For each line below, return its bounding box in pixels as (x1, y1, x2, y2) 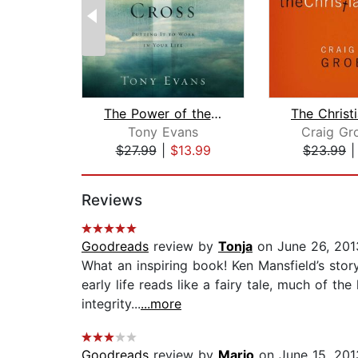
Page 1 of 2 (81, 159, 152, 176)
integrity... (82, 296, 141, 312)
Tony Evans (128, 124, 198, 141)
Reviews (82, 191, 142, 210)
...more (141, 296, 181, 312)
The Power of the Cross (210, 105, 221, 122)
